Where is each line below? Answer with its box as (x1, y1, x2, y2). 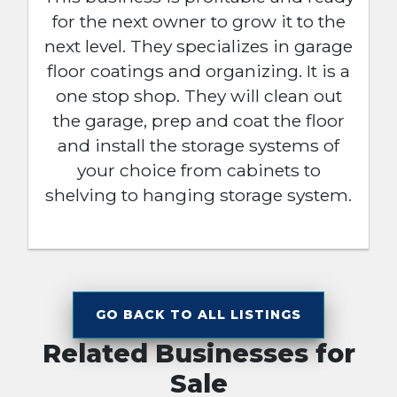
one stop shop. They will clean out (55, 85, 342, 107)
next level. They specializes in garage (44, 35, 353, 58)
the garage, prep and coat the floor (52, 110, 345, 132)
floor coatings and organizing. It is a (47, 60, 350, 82)
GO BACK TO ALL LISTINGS (96, 307, 301, 323)
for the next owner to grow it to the (51, 11, 346, 33)
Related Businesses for (42, 338, 355, 370)
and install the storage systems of (58, 135, 339, 157)
